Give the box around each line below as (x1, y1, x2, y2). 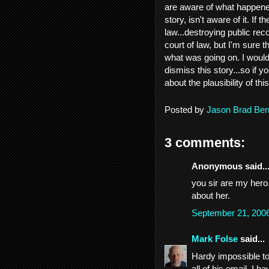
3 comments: (165, 134, 245, 150)
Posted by (165, 104, 207, 115)
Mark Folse (192, 234, 238, 244)
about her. (192, 190, 230, 201)
